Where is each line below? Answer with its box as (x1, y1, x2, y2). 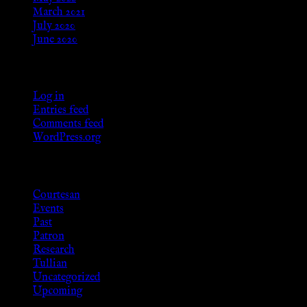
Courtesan (33, 188, 80, 202)
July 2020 (33, 19, 75, 33)
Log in (33, 90, 64, 104)
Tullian (33, 256, 67, 271)
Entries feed (33, 103, 88, 118)
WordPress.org (33, 131, 101, 145)
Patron (33, 229, 64, 243)
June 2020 (33, 32, 77, 47)
